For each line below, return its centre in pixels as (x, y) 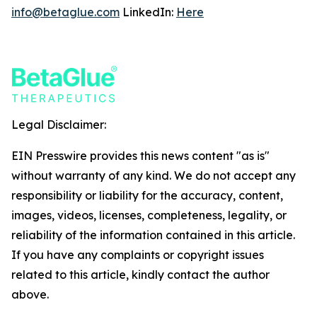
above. (30, 294)
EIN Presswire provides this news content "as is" (140, 156)
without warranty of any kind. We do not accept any (154, 175)
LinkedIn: (148, 12)
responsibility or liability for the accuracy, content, (147, 195)
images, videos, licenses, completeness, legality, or (149, 215)
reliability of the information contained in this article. (153, 235)
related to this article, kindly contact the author (140, 275)
